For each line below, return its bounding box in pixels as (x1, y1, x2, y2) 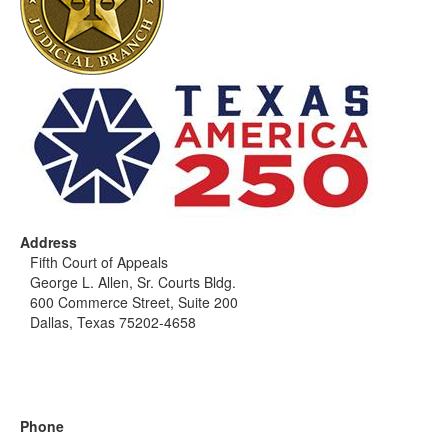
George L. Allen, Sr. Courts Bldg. (30, 272, 236, 293)
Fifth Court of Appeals (30, 252, 168, 273)
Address (20, 232, 77, 253)
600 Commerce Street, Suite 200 (30, 292, 238, 313)
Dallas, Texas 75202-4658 (30, 312, 196, 333)
